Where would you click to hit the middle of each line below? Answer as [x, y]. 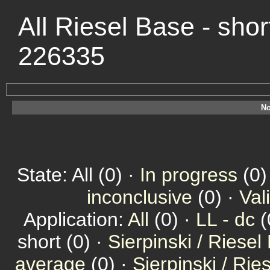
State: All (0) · [78, 175]
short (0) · [63, 242]
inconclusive [140, 197]
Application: [76, 219]
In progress [189, 175]
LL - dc [225, 219]
